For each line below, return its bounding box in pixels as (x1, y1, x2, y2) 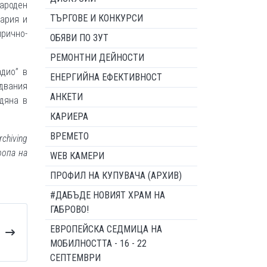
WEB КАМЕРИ (50, 150, 104, 162)
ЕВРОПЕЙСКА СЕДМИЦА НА (50, 223, 162, 235)
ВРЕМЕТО (50, 131, 89, 142)
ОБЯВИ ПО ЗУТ (50, 32, 108, 44)
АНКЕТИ (50, 91, 83, 103)
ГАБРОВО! (50, 204, 89, 215)
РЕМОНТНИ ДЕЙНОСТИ (50, 52, 144, 63)
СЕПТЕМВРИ (50, 252, 101, 263)
